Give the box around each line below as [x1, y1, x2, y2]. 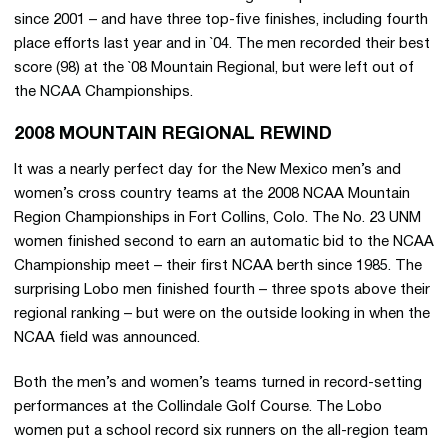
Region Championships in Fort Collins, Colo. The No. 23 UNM [14, 211, 421, 225]
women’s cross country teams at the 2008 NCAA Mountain [14, 187, 410, 201]
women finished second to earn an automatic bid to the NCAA [14, 235, 434, 249]
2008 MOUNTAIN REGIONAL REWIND [14, 126, 332, 143]
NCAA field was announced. [14, 331, 200, 345]
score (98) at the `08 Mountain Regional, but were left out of [14, 61, 414, 75]
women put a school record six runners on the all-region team [14, 424, 428, 438]
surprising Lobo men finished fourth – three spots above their [14, 283, 430, 297]
